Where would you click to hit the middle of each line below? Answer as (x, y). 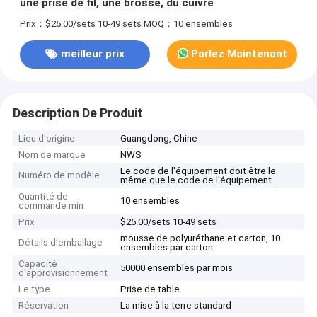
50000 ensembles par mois (177, 268)
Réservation (44, 306)
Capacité (38, 264)
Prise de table (150, 289)
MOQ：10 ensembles (188, 23)
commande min (51, 206)
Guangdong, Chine (159, 139)
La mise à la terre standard (176, 306)
